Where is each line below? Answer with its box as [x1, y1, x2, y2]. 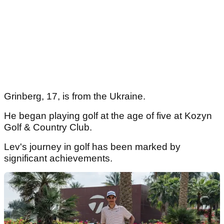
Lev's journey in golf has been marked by [4, 141, 180, 152]
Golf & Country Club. [4, 122, 94, 133]
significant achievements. [4, 153, 115, 164]
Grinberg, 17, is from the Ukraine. [4, 91, 145, 102]
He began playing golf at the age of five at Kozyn [4, 110, 212, 121]
